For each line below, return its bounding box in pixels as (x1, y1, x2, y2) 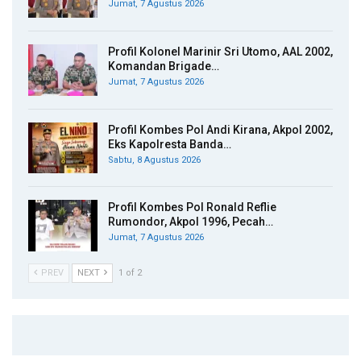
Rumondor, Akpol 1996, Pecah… (108, 215, 273, 229)
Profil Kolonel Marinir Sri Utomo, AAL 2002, (108, 45, 333, 59)
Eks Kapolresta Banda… (108, 137, 231, 151)
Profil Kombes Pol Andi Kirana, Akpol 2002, (108, 122, 333, 136)
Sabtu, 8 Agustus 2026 (108, 154, 201, 165)
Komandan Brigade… (108, 60, 219, 73)
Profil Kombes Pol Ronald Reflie (108, 201, 276, 214)
